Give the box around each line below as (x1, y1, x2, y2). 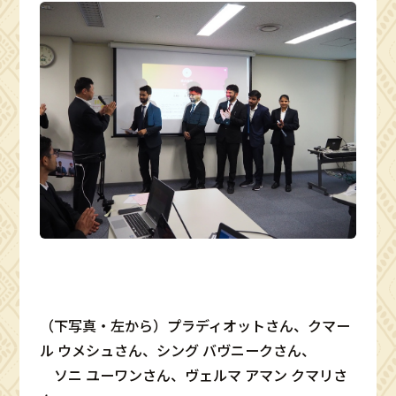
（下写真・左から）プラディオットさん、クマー (40, 315, 351, 337)
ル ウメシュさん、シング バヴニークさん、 (40, 339, 316, 362)
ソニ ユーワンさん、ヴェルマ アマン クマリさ (40, 364, 348, 386)
